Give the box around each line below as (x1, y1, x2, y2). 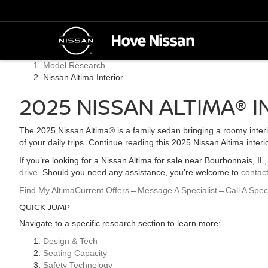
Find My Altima (19, 185, 75, 195)
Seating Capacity (43, 248, 107, 258)
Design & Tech (43, 236, 98, 246)
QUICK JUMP (19, 201, 70, 212)
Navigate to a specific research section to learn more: (19, 218, 221, 228)
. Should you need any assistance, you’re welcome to (38, 167, 241, 177)
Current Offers (75, 185, 129, 195)
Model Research (43, 60, 105, 70)
